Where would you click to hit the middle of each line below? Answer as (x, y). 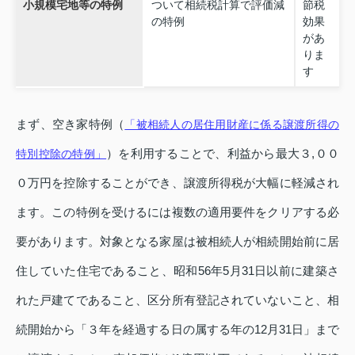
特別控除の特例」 (61, 154)
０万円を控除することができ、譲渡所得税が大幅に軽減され (177, 183)
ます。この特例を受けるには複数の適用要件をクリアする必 (177, 212)
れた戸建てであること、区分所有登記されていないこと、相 (177, 300)
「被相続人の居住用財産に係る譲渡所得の (232, 125)
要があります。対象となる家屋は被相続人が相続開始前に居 (177, 242)
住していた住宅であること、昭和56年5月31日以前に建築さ (177, 271)
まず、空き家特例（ (71, 124)
